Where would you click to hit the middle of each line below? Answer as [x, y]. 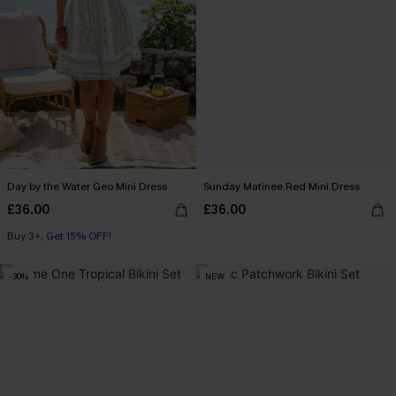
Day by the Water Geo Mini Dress [87, 187]
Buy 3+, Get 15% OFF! [59, 236]
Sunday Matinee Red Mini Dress [282, 187]
